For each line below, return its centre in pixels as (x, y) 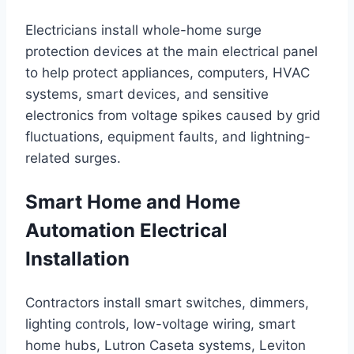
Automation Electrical (126, 231)
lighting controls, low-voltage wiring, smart (160, 324)
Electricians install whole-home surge (143, 30)
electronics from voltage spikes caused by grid (173, 116)
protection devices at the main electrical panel (171, 52)
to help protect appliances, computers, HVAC (168, 73)
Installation (77, 259)
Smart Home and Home (133, 202)
